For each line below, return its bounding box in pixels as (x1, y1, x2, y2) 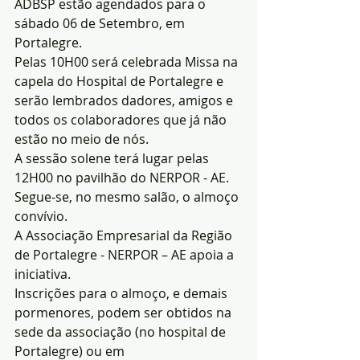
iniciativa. (14, 265, 71, 283)
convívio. (14, 207, 67, 225)
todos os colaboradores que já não (14, 111, 230, 129)
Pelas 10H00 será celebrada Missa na (14, 53, 241, 71)
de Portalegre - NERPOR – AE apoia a (14, 246, 237, 264)
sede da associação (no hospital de (14, 323, 229, 341)
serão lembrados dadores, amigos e (14, 92, 236, 109)
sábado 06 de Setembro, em (14, 14, 188, 32)
